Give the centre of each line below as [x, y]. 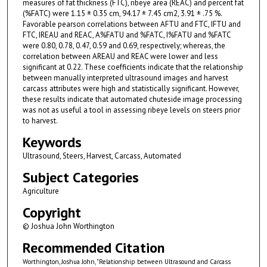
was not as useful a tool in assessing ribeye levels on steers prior [131, 110]
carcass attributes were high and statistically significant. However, [131, 88]
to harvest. [40, 120]
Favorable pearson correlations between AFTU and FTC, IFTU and [131, 24]
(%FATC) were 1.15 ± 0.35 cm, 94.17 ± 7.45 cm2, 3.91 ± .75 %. [122, 13]
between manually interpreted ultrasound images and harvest [125, 77]
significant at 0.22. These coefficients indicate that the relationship [133, 67]
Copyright [52, 212]
